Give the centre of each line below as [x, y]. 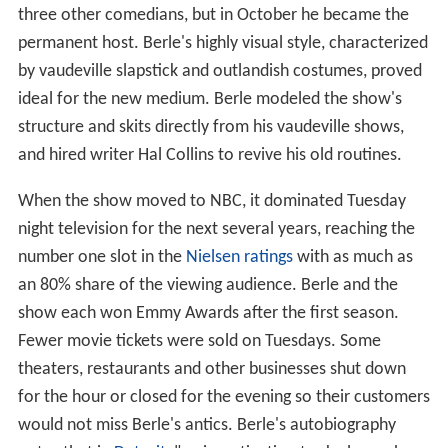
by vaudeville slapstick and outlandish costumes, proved [219, 72]
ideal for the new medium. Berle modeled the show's [209, 100]
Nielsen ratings [239, 258]
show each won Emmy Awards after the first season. [208, 314]
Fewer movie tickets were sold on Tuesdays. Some [199, 342]
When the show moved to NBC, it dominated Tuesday [211, 202]
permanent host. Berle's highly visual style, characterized [222, 44]
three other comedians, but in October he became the [213, 16]
